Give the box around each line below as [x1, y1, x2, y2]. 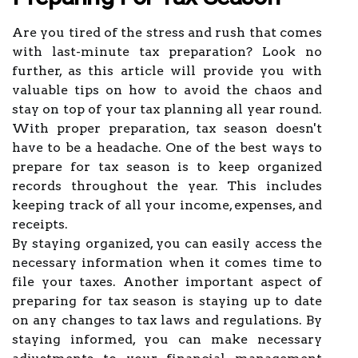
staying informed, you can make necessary [12, 332, 322, 347]
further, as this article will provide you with [12, 63, 322, 78]
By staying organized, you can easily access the [12, 236, 322, 251]
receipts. [12, 217, 68, 232]
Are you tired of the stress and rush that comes [12, 25, 322, 40]
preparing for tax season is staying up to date [12, 293, 322, 308]
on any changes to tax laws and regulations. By [12, 312, 322, 328]
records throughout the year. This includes [12, 178, 322, 193]
